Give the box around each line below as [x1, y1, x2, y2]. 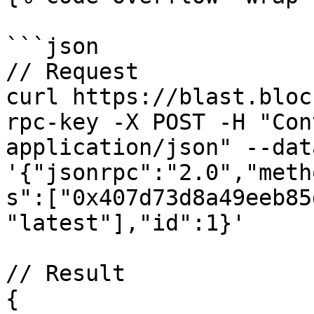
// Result [6, 261, 125, 286]
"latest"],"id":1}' [6, 210, 245, 235]
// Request [6, 59, 139, 84]
